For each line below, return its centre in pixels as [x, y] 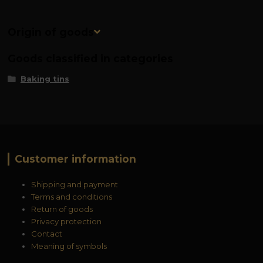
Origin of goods [51, 32]
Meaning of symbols [69, 246]
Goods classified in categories [91, 59]
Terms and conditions [72, 196]
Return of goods [62, 209]
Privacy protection [67, 221]
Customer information [75, 159]
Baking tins [45, 79]
